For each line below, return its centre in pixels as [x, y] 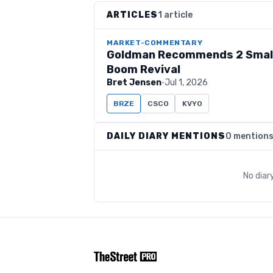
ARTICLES [132, 15]
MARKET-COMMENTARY [155, 43]
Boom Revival [144, 69]
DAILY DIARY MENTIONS [166, 136]
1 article [175, 15]
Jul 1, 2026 [186, 83]
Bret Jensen [134, 83]
